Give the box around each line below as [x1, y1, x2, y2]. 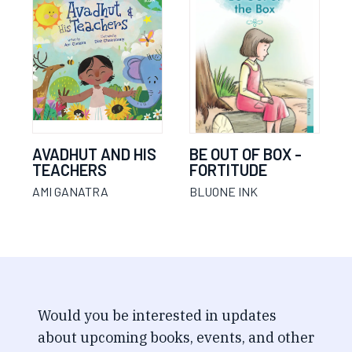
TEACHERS [32, 160, 107, 179]
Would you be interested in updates [38, 306, 277, 324]
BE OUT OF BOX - [189, 145, 302, 163]
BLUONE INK [189, 184, 258, 199]
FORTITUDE [189, 160, 267, 179]
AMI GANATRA [32, 184, 108, 199]
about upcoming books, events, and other [38, 328, 314, 346]
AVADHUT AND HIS [32, 145, 156, 163]
